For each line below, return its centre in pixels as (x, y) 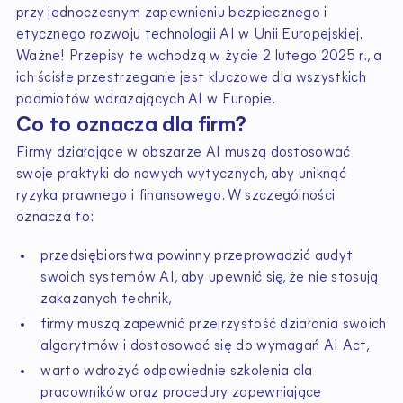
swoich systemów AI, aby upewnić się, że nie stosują (210, 278)
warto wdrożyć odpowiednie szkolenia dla (177, 372)
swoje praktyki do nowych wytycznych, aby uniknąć (181, 174)
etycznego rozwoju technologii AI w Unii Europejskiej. (189, 35)
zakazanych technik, (107, 300)
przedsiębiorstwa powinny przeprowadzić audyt (197, 257)
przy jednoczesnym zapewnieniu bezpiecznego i (171, 13)
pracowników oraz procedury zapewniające (181, 394)
